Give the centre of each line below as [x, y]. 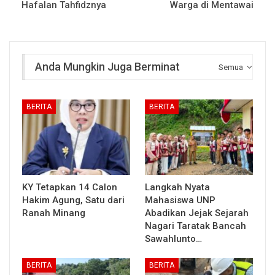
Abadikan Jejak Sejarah [197, 213]
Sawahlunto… [173, 238]
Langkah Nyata [177, 187]
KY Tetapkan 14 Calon [70, 187]
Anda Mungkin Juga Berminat [107, 66]
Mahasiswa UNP [180, 200]
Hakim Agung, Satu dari [73, 200]
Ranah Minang [55, 213]
